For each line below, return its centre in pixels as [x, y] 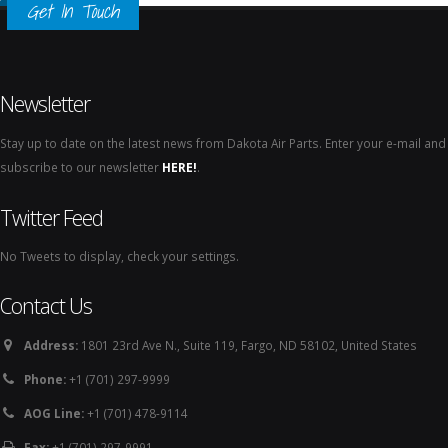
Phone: [45, 379]
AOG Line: [54, 413]
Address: [51, 345]
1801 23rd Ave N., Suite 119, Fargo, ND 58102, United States [247, 345]
